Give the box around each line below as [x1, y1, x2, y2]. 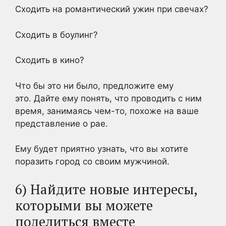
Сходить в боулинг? [15, 29, 98, 40]
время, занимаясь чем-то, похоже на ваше [15, 105, 199, 116]
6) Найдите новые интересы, [15, 180, 197, 198]
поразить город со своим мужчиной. [15, 156, 169, 166]
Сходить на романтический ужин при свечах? [15, 4, 208, 14]
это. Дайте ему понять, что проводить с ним [15, 93, 202, 103]
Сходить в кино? [15, 55, 84, 65]
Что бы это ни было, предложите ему [15, 80, 174, 91]
